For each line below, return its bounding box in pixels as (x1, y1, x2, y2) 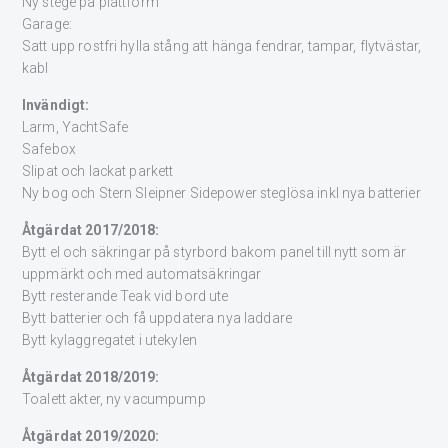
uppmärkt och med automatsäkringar (22, 266, 262, 283)
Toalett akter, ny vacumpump (22, 391, 206, 408)
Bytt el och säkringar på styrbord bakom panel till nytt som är (22, 244, 407, 261)
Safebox (22, 140, 76, 157)
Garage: (22, 15, 72, 32)
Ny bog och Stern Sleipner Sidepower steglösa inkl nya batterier (22, 184, 421, 201)
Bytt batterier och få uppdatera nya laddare (22, 310, 292, 327)
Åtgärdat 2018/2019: (22, 369, 160, 386)
